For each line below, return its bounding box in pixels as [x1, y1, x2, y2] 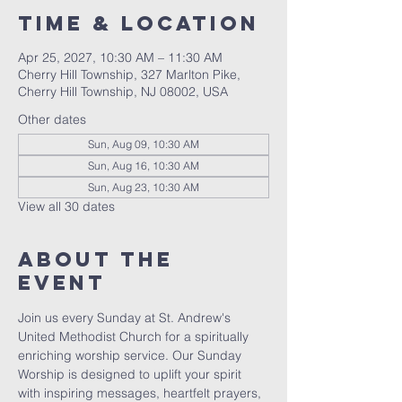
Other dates [18, 111, 86, 127]
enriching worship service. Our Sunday [18, 347, 245, 363]
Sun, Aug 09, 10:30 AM [88, 137, 199, 151]
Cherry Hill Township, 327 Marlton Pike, [18, 66, 240, 83]
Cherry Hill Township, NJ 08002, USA [18, 83, 228, 100]
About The [18, 247, 173, 272]
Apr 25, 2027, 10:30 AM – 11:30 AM [18, 49, 223, 66]
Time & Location [18, 11, 259, 36]
